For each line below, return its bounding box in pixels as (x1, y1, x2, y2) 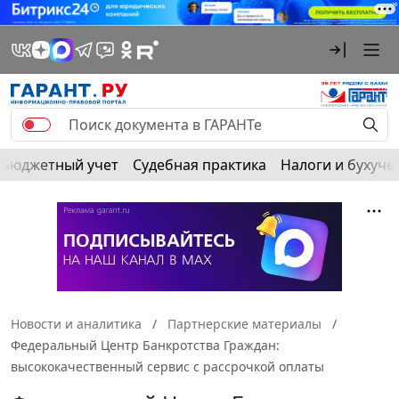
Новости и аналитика (11, 314, 142, 332)
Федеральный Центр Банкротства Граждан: (11, 336, 280, 354)
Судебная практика (133, 154, 266, 175)
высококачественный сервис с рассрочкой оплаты (11, 357, 324, 375)
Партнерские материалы (167, 314, 322, 332)
